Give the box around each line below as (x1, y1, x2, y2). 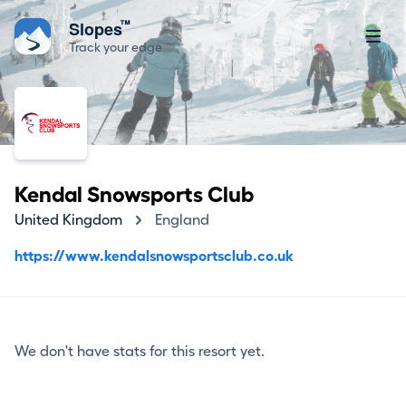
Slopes (69, 17, 127, 41)
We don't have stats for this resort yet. (14, 344, 265, 359)
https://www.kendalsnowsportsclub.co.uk (14, 249, 294, 264)
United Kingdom (14, 213, 122, 227)
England (155, 213, 209, 227)
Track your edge (69, 41, 162, 53)
